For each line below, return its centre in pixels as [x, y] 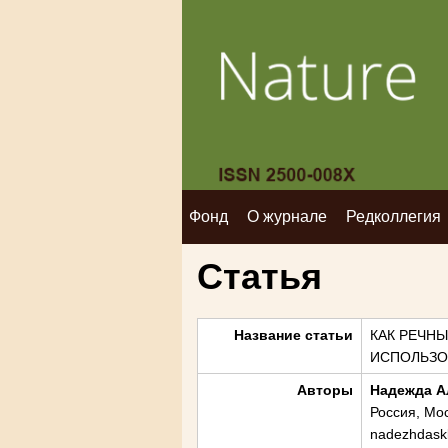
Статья [259, 276]
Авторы [325, 390]
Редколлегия [394, 216]
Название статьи [293, 335]
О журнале [287, 216]
